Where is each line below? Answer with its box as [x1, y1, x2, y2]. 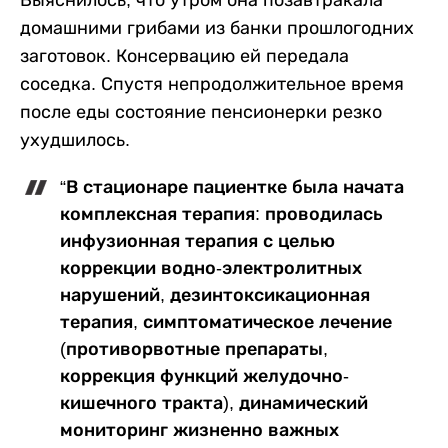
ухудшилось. [20, 130, 130, 150]
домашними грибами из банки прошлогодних [20, 18, 414, 38]
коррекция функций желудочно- [60, 366, 349, 386]
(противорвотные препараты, [60, 339, 328, 359]
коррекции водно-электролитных [60, 258, 362, 278]
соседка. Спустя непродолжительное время [20, 74, 404, 94]
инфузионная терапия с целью [60, 231, 335, 251]
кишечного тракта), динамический [60, 393, 368, 413]
